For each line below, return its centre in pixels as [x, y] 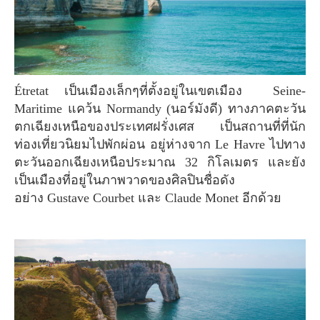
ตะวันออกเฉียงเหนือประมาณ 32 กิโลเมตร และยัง [160, 162]
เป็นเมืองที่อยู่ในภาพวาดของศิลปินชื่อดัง [125, 180]
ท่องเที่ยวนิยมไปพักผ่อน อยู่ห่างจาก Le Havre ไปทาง [160, 144]
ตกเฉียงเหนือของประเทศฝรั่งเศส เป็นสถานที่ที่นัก [160, 126]
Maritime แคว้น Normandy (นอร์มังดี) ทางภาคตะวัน [160, 109]
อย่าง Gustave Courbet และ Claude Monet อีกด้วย [148, 198]
